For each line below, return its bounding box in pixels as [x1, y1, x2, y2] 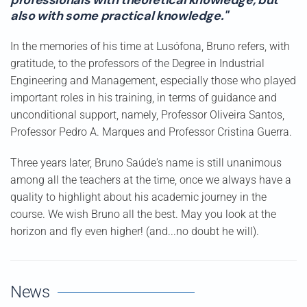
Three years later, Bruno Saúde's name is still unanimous [10, 156, 282, 169]
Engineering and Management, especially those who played [10, 74, 296, 87]
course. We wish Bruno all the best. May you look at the [10, 208, 276, 221]
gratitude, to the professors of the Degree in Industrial [10, 57, 265, 70]
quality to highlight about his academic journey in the [10, 191, 267, 204]
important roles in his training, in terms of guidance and [10, 91, 277, 104]
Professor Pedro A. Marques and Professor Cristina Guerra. [10, 125, 292, 138]
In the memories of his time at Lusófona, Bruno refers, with [10, 40, 290, 53]
